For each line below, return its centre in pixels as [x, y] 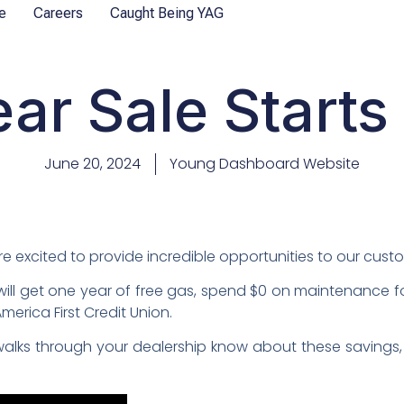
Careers [58, 13]
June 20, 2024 [92, 164]
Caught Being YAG [167, 13]
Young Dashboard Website [265, 164]
